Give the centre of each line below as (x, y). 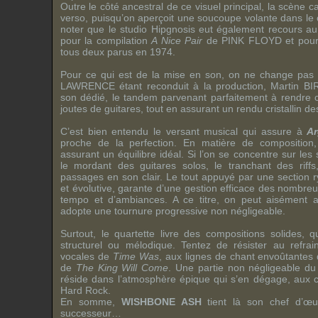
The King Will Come (122, 268)
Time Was (136, 256)
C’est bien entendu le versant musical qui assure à (184, 131)
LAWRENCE (88, 86)
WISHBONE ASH (161, 302)
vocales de (87, 256)
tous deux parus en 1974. (118, 52)
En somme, (91, 302)
